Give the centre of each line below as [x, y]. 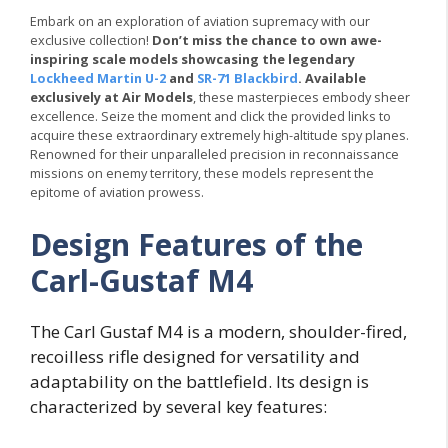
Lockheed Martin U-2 [98, 77]
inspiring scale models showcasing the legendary [192, 58]
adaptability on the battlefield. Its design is [199, 382]
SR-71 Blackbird [247, 77]
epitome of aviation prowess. [117, 191]
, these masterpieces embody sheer [301, 96]
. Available [332, 77]
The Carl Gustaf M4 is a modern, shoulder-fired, [218, 332]
